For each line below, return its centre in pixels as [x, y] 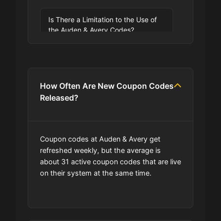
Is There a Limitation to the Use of [103, 19]
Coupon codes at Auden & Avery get [100, 139]
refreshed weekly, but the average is [100, 150]
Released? [59, 97]
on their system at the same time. [96, 173]
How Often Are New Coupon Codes [107, 86]
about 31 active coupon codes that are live [110, 161]
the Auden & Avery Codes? [91, 30]
